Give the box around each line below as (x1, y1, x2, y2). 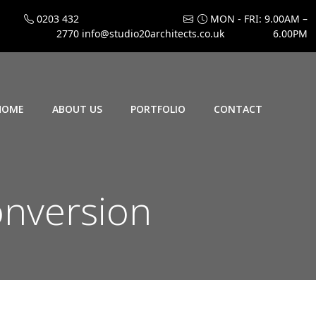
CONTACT (214, 102, 262, 116)
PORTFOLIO (130, 102, 186, 116)
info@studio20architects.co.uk (79, 27, 224, 40)
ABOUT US (52, 102, 102, 116)
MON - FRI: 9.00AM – (207, 12, 308, 25)
